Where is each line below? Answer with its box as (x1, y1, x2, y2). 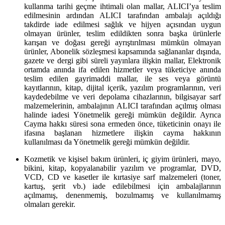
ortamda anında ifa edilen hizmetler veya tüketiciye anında (24, 65, 221, 74)
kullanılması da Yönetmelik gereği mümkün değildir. (24, 137, 190, 146)
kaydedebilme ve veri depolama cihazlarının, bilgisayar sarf (24, 92, 221, 101)
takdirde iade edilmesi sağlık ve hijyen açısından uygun (24, 20, 221, 29)
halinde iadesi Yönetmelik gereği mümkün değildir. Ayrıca (24, 110, 221, 119)
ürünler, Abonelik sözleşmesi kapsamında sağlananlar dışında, (24, 47, 221, 56)
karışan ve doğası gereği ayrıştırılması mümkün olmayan (24, 38, 221, 47)
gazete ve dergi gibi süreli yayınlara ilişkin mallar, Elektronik (24, 56, 221, 65)
